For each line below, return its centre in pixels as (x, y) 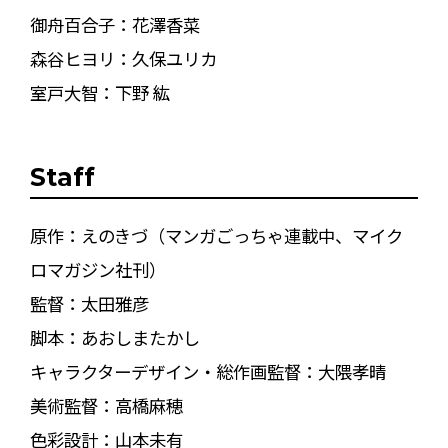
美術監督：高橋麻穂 (106, 405)
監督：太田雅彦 (89, 303)
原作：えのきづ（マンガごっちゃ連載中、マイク (216, 235)
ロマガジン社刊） (97, 269)
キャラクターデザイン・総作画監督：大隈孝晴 (207, 371)
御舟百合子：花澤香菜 (114, 24)
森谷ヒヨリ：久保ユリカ (123, 58)
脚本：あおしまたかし (114, 337)
